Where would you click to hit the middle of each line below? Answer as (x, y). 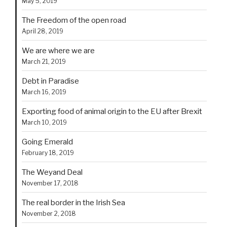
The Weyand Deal (52, 172)
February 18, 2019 (48, 153)
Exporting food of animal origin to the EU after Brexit (112, 111)
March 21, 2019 (44, 61)
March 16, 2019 (44, 92)
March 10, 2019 (44, 122)
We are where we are (58, 50)
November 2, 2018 (49, 213)
